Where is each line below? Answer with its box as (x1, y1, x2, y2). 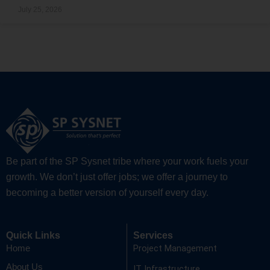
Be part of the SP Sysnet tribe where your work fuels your (6, 156, 248, 167)
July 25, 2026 (18, 5, 62, 14)
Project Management (133, 243, 217, 254)
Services (133, 230, 173, 241)
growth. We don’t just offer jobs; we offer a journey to (6, 172, 228, 183)
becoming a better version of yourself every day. (6, 187, 209, 198)
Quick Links (6, 230, 60, 241)
